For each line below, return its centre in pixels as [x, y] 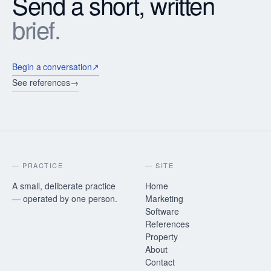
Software [162, 211]
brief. [36, 29]
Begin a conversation [52, 67]
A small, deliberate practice [64, 186]
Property [162, 237]
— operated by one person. [65, 198]
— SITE [160, 165]
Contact [160, 262]
